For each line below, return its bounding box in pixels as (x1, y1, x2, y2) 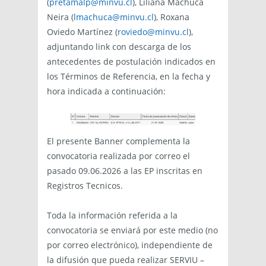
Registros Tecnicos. (47, 180, 123, 192)
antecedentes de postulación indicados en (47, 56, 216, 67)
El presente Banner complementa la (47, 135, 190, 147)
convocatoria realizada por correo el (47, 150, 190, 162)
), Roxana (154, 11, 189, 23)
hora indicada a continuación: (47, 85, 166, 97)
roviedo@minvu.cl (118, 26, 189, 37)
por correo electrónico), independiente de (47, 239, 213, 251)
